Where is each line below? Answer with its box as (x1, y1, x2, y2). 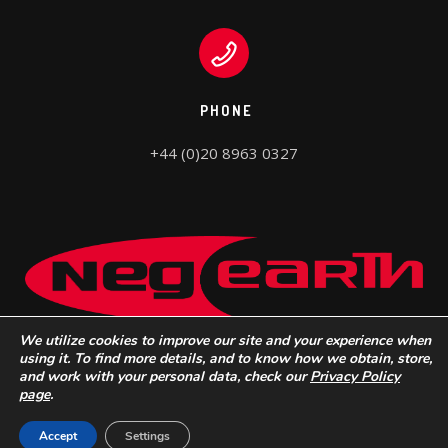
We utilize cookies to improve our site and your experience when (19, 331, 431, 350)
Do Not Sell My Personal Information (197, 400, 402, 418)
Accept (39, 428, 77, 444)
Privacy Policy (310, 367, 400, 386)
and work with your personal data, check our (19, 367, 310, 386)
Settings (125, 428, 170, 444)
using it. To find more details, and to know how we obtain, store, (19, 349, 432, 368)
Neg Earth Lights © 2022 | (46, 400, 197, 418)
